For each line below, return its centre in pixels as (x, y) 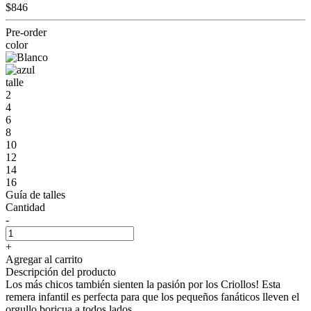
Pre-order (26, 32)
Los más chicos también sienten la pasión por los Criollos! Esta (143, 284)
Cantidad (25, 207)
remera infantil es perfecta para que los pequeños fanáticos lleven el (152, 296)
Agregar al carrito (44, 259)
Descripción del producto (61, 271)
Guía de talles (35, 194)
